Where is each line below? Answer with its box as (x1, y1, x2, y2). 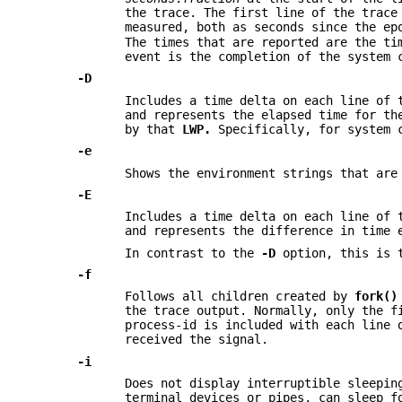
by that (125, 121, 183, 136)
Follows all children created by (125, 289, 355, 304)
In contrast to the (125, 245, 262, 260)
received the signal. (125, 332, 269, 347)
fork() (354, 289, 398, 304)
